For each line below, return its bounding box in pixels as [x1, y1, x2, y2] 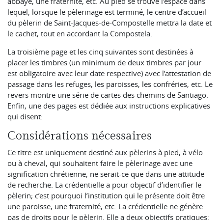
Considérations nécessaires [7, 129, 152, 143]
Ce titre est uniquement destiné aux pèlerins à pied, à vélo [7, 147, 203, 157]
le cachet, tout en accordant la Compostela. [7, 28, 152, 38]
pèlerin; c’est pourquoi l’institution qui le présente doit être [7, 190, 205, 200]
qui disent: [7, 111, 43, 121]
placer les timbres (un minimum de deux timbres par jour [7, 57, 201, 67]
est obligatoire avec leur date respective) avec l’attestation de [7, 68, 211, 78]
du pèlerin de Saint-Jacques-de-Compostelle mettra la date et [7, 17, 212, 27]
